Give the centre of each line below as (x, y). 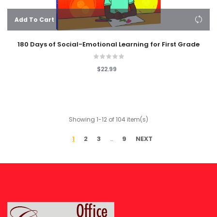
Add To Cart (34, 19)
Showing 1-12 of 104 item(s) (108, 119)
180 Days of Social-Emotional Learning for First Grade (108, 44)
